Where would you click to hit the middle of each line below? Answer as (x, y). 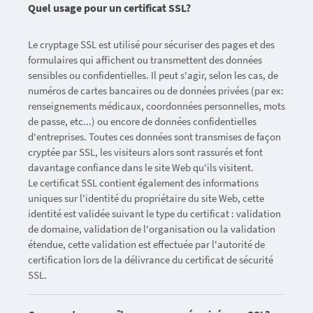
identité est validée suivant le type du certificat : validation (154, 214)
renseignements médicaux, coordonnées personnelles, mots (156, 106)
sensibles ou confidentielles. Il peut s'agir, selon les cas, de (153, 75)
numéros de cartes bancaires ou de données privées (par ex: (156, 91)
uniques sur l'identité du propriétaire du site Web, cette (146, 198)
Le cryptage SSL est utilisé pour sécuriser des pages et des (151, 45)
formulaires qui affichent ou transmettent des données (145, 60)
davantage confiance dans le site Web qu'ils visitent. (141, 168)
